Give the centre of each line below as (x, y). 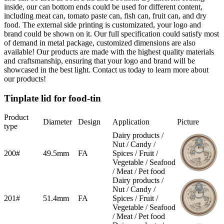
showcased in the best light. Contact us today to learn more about (106, 69)
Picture (188, 122)
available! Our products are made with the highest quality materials (109, 51)
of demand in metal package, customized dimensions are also (100, 42)
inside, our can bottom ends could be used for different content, (103, 6)
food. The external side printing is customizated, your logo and (102, 24)
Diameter (57, 122)
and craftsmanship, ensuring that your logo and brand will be (99, 60)
